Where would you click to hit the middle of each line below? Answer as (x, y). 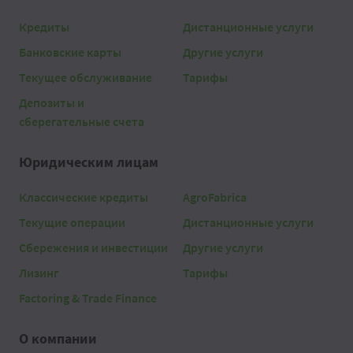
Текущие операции (72, 223)
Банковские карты (70, 52)
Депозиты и (52, 103)
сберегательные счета (82, 122)
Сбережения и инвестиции (93, 248)
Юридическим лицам (89, 162)
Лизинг (39, 273)
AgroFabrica (215, 197)
